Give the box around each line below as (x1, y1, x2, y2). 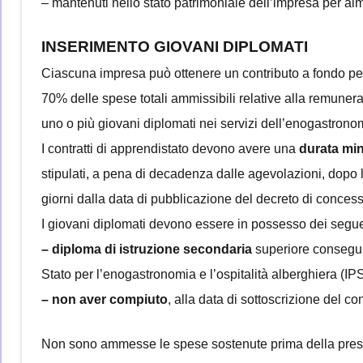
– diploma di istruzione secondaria (41, 241, 252, 256)
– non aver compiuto (41, 292, 168, 306)
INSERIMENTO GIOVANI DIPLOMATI (41, 37, 308, 55)
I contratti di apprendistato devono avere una (41, 141, 299, 156)
